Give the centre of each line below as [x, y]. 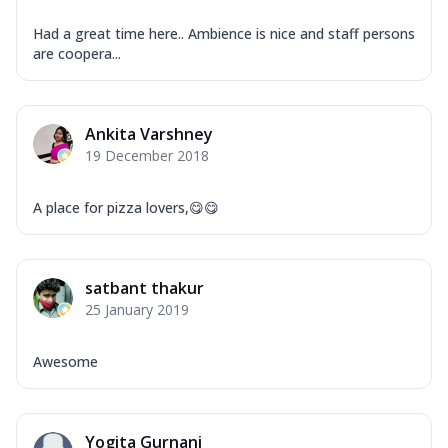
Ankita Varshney [149, 133]
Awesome [65, 361]
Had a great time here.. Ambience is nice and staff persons [224, 33]
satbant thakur [144, 287]
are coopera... [77, 53]
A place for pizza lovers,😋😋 [126, 207]
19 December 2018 [147, 155]
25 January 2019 [137, 309]
